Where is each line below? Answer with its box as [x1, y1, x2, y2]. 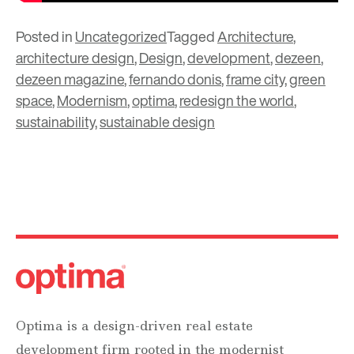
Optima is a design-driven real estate [16, 317, 253, 334]
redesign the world [179, 90, 294, 111]
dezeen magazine [16, 69, 124, 90]
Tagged [167, 26, 217, 47]
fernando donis [129, 69, 221, 90]
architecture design [16, 47, 134, 69]
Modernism [57, 90, 127, 111]
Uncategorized [75, 26, 167, 47]
